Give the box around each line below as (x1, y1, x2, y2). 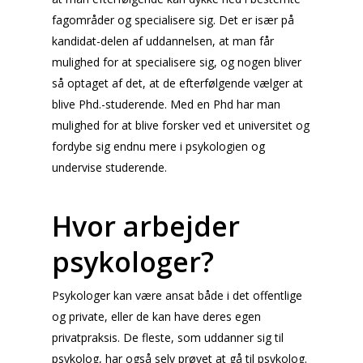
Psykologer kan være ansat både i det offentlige (52, 288, 302, 303)
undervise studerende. (52, 160, 167, 175)
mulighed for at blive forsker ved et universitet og (52, 117, 310, 133)
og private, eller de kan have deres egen (52, 309, 261, 324)
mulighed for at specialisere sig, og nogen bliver (52, 54, 301, 70)
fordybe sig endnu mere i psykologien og (52, 139, 265, 154)
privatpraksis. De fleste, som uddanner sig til (52, 330, 284, 345)
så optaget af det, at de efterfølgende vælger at (52, 75, 303, 91)
